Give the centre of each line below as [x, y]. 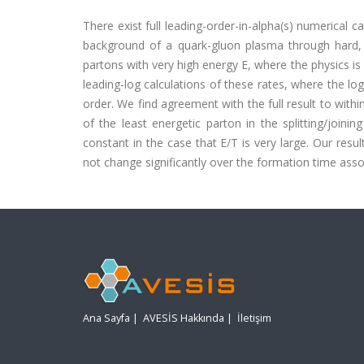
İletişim [254, 318]
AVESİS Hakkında [184, 318]
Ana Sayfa [106, 318]
